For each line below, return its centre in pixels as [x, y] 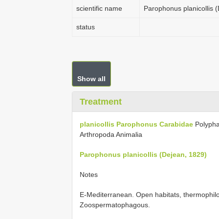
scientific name [99, 8]
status [86, 27]
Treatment [101, 102]
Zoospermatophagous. [115, 205]
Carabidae [176, 124]
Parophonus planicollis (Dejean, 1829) [143, 154]
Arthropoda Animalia [111, 134]
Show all [91, 79]
